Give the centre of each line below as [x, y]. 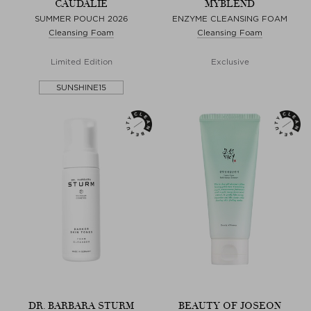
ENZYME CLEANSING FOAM [230, 18]
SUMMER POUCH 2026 [81, 18]
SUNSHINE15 [81, 87]
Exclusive [230, 61]
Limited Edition [81, 61]
